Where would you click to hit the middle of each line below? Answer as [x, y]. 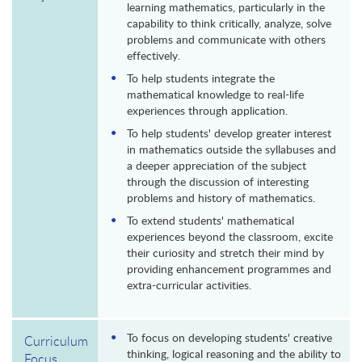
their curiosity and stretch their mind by [225, 253]
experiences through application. [207, 111]
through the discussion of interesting [218, 182]
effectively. [154, 56]
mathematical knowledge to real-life [215, 95]
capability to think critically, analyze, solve [229, 23]
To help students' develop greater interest [229, 133]
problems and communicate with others [226, 40]
